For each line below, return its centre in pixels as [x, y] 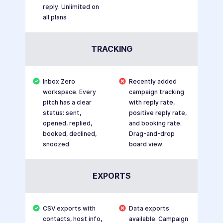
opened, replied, [67, 123]
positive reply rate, [158, 113]
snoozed [56, 144]
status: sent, [62, 113]
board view [145, 144]
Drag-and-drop [152, 134]
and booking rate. [155, 123]
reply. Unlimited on [71, 7]
